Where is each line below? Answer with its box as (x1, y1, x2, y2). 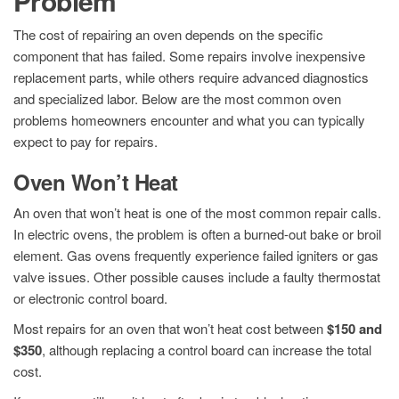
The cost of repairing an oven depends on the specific (13, 24, 323, 44)
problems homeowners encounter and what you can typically (13, 110, 365, 129)
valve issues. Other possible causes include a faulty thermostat (13, 266, 380, 286)
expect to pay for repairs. (13, 131, 158, 151)
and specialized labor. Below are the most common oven (13, 88, 341, 108)
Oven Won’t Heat (13, 166, 178, 197)
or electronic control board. (13, 288, 167, 307)
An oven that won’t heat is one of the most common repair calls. (13, 202, 381, 222)
